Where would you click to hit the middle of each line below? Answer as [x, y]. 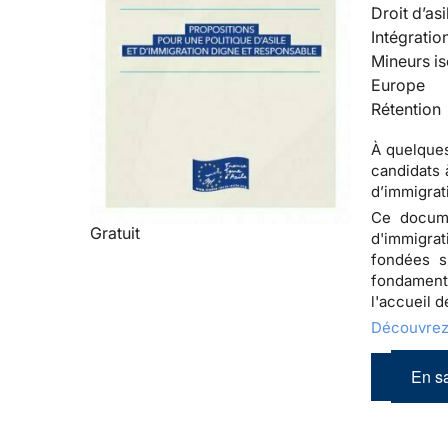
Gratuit [114, 233]
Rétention [406, 109]
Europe [398, 85]
